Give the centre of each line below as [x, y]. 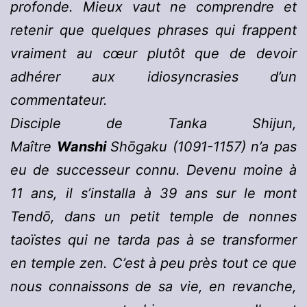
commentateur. [59, 100]
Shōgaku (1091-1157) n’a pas [204, 147]
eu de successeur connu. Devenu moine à [153, 170]
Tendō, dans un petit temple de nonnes [153, 217]
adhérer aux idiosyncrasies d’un [153, 77]
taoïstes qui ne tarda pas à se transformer [153, 240]
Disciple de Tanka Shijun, [153, 124]
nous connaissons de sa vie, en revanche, [153, 287]
